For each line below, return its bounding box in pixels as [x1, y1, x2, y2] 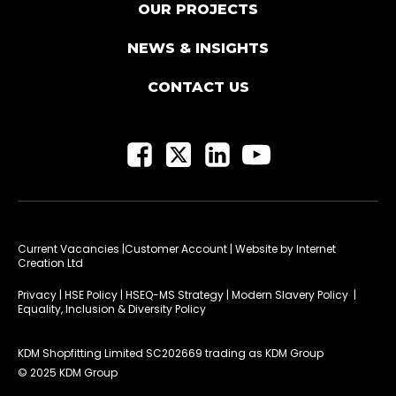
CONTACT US [147, 79, 249, 96]
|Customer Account [122, 241, 227, 257]
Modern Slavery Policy [232, 287, 348, 303]
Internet [296, 241, 336, 257]
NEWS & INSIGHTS [127, 40, 269, 57]
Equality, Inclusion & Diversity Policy [18, 301, 206, 317]
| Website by [227, 241, 296, 257]
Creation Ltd [18, 255, 83, 271]
